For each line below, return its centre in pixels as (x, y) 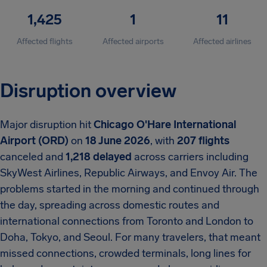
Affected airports (133, 41)
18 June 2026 (118, 141)
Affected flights (44, 41)
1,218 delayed (99, 157)
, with (164, 141)
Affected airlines (223, 41)
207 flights (203, 141)
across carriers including (190, 157)
